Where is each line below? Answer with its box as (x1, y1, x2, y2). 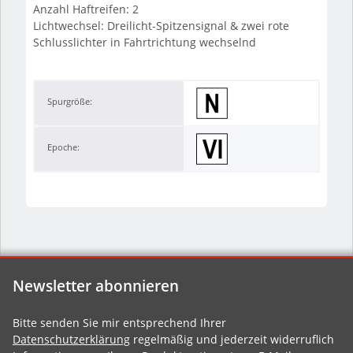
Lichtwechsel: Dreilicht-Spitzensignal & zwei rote (32, 18, 289, 34)
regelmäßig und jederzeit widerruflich (130, 332, 334, 347)
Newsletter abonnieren (13, 275, 179, 297)
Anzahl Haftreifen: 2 (32, 2, 139, 17)
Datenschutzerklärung (13, 332, 130, 347)
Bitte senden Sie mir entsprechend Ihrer (13, 315, 226, 331)
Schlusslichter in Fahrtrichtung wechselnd (32, 35, 256, 50)
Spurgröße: (46, 95, 92, 108)
